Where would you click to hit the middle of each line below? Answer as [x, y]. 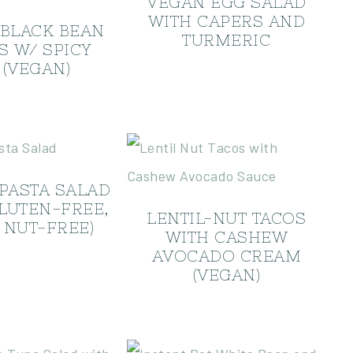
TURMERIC [227, 40]
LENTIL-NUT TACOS [227, 218]
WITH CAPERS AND [227, 21]
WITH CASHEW [227, 237]
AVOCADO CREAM [227, 256]
